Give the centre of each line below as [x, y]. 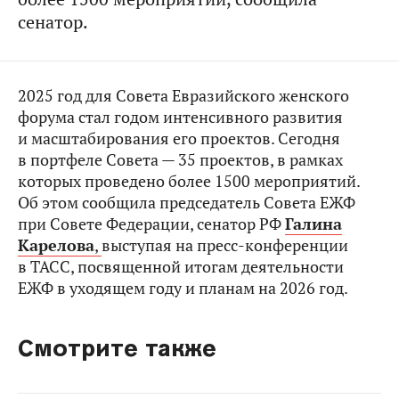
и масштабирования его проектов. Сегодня [179, 138]
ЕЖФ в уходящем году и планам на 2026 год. [183, 288]
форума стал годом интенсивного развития [180, 117]
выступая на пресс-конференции [225, 245]
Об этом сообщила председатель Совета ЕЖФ [187, 203]
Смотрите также [117, 348]
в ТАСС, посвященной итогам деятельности [181, 267]
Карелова [56, 245]
